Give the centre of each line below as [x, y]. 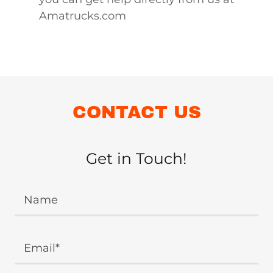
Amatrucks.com [83, 16]
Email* [42, 248]
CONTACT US [136, 112]
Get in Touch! [136, 158]
